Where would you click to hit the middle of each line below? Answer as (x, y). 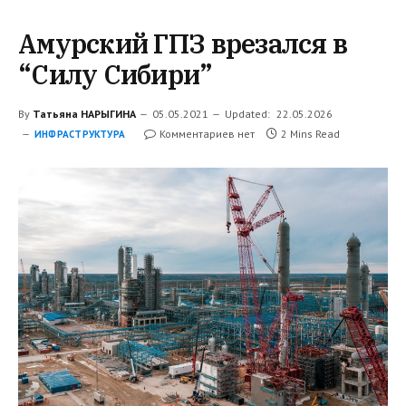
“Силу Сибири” (116, 75)
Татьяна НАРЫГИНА (84, 114)
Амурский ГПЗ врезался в (183, 44)
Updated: (247, 114)
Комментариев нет (208, 134)
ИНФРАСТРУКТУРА (80, 135)
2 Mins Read (311, 134)
